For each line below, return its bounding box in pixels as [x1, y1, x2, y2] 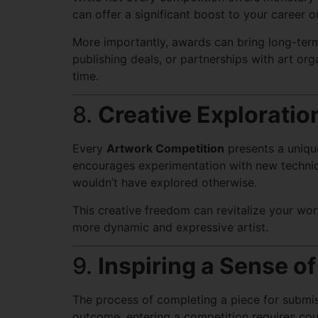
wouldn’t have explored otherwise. [72, 175, 257, 190]
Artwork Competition [106, 141, 224, 156]
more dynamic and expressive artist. [72, 219, 268, 234]
